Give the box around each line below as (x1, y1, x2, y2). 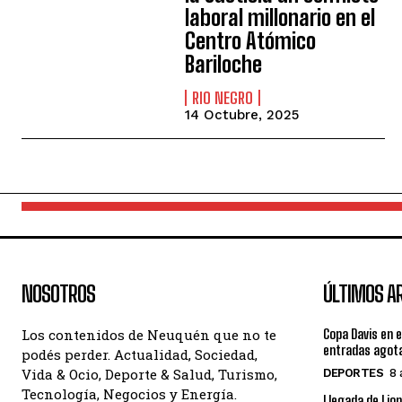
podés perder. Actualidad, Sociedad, (22, 345, 258, 363)
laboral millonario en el (185, 4, 376, 31)
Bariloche (185, 51, 263, 77)
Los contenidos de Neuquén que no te (22, 326, 276, 344)
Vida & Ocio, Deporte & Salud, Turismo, (22, 365, 277, 383)
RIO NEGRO (192, 88, 254, 108)
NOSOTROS (22, 281, 95, 307)
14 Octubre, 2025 (185, 107, 300, 123)
